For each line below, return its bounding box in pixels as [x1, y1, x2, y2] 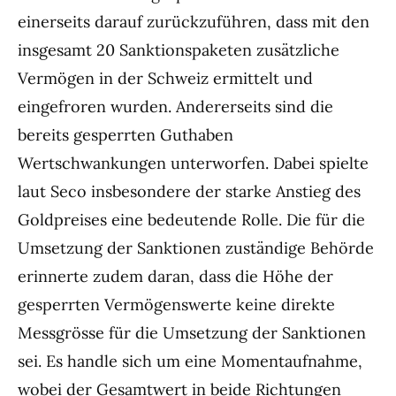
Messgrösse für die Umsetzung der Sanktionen [18, 323, 366, 344]
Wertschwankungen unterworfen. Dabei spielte [18, 153, 369, 174]
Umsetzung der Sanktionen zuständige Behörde [18, 238, 374, 259]
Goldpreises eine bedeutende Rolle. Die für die [18, 209, 365, 231]
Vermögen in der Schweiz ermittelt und [18, 68, 313, 89]
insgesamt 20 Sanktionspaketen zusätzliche [18, 40, 339, 61]
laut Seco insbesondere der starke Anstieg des [18, 181, 361, 202]
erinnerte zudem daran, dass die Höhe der [18, 266, 333, 287]
